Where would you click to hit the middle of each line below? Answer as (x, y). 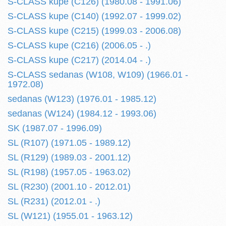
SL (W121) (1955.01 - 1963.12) (70, 216)
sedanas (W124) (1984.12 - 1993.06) (82, 114)
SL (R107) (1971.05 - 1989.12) (69, 143)
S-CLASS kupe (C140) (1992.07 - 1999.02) (94, 16)
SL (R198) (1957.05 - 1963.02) (69, 172)
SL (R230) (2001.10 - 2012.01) (69, 187)
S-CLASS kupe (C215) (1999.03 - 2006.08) (94, 31)
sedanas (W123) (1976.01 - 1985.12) (82, 99)
